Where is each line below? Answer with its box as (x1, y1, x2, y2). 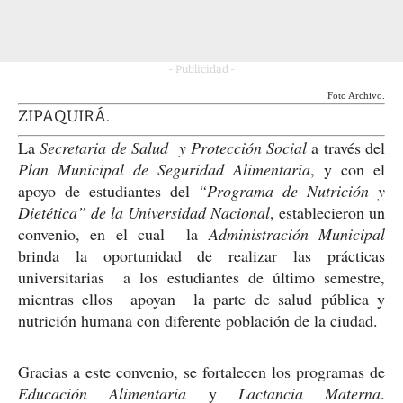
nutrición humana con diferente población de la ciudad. (18, 309, 378, 331)
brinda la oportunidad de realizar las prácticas (18, 244, 385, 266)
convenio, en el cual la (18, 222, 209, 245)
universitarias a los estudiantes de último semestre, (18, 265, 385, 288)
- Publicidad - (167, 62, 236, 76)
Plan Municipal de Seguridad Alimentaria (18, 157, 310, 180)
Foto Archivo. (327, 90, 385, 101)
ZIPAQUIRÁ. (18, 105, 110, 126)
